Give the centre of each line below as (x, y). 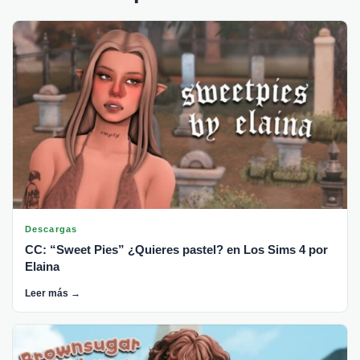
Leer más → (53, 294)
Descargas (51, 229)
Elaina (42, 267)
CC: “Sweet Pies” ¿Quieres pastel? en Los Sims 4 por (176, 250)
